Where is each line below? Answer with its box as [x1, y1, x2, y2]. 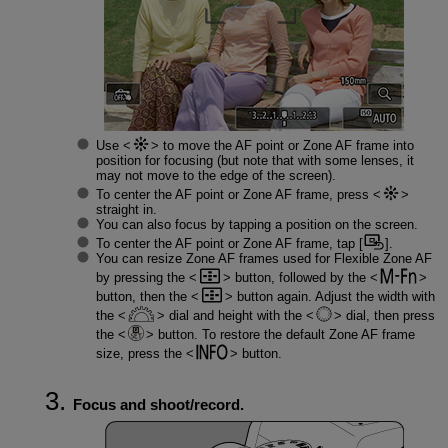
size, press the [95, 346, 186, 362]
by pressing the [95, 270, 189, 286]
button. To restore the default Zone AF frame [153, 327, 415, 343]
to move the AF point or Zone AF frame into [158, 138, 414, 154]
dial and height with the [164, 308, 306, 324]
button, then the [95, 289, 191, 305]
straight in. [95, 202, 157, 218]
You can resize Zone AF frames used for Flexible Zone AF [95, 251, 432, 267]
